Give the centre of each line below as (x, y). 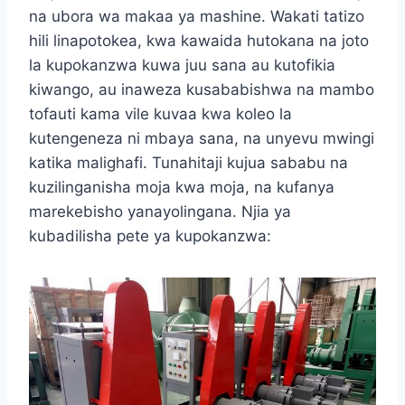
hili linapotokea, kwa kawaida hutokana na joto (199, 40)
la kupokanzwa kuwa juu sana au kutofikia (182, 65)
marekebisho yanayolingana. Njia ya (160, 211)
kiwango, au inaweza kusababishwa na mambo (202, 89)
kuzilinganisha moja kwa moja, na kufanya (182, 187)
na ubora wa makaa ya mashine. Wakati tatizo (197, 16)
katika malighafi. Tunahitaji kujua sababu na (188, 162)
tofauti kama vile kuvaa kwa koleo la (160, 113)
